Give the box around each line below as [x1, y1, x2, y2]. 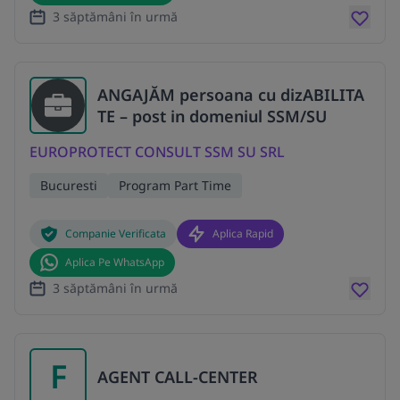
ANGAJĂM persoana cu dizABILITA [97, 84, 364, 106]
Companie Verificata [65, 226, 166, 242]
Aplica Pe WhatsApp [65, 254, 164, 271]
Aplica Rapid [212, 226, 273, 242]
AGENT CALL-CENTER [97, 365, 258, 387]
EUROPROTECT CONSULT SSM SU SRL [29, 142, 285, 162]
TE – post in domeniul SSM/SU [97, 105, 327, 128]
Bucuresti [40, 177, 97, 195]
